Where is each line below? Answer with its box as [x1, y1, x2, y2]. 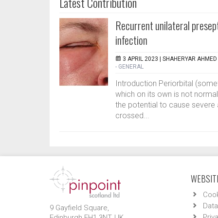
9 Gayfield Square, [50, 203, 111, 212]
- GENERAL [115, 63, 144, 70]
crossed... [115, 111, 149, 120]
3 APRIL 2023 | [123, 55, 163, 62]
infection [115, 32, 147, 48]
